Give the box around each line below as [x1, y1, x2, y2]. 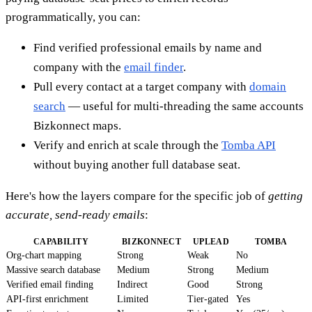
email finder [124, 60, 183, 74]
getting [268, 189, 303, 203]
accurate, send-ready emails [6, 208, 145, 221]
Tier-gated [187, 293, 228, 304]
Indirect [117, 279, 148, 290]
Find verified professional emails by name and [33, 40, 262, 54]
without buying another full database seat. [33, 157, 240, 171]
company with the [33, 60, 124, 74]
